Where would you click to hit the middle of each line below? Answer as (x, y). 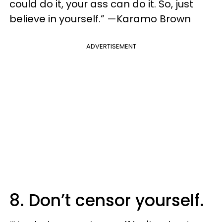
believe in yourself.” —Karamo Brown (100, 19)
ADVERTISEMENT (111, 47)
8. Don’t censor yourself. (107, 201)
